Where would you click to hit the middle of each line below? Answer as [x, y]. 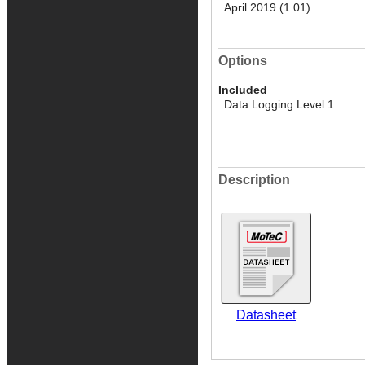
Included [243, 90]
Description [254, 180]
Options [243, 60]
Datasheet [266, 315]
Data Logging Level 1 [279, 105]
